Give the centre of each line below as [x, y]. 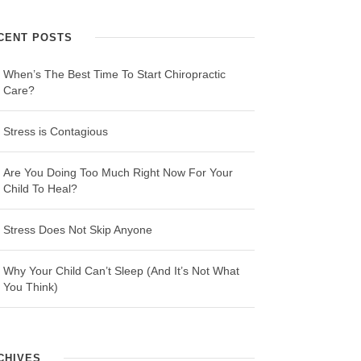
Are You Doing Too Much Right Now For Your [118, 172]
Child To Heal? [41, 188]
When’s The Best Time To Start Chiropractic [115, 74]
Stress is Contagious [56, 131]
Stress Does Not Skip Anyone [78, 229]
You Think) [31, 286]
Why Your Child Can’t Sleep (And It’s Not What [122, 270]
